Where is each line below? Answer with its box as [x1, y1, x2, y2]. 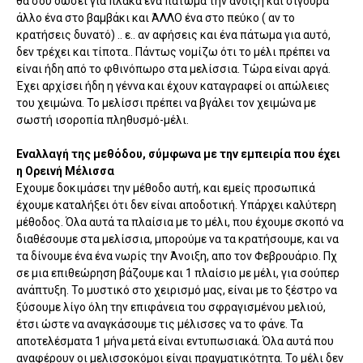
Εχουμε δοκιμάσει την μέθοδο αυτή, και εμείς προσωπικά [16, 181, 315, 194]
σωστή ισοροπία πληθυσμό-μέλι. [16, 113, 189, 126]
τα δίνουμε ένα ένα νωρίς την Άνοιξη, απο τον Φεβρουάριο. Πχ [16, 249, 337, 263]
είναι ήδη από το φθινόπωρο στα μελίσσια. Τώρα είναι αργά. [16, 62, 331, 75]
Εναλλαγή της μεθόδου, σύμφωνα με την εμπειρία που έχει [16, 147, 340, 160]
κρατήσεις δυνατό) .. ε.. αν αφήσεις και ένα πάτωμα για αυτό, [16, 28, 331, 41]
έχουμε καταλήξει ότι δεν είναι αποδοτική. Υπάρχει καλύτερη [16, 198, 336, 211]
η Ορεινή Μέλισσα [16, 164, 114, 177]
